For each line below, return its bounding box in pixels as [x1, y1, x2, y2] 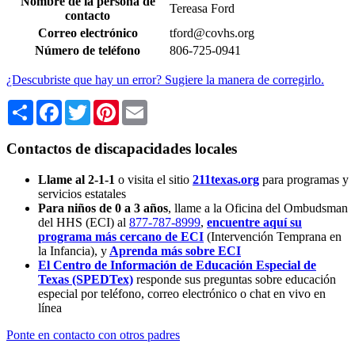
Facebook [62, 99, 111, 113]
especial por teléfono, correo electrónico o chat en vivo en [38, 286, 326, 300]
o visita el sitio [118, 172, 189, 186]
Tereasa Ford [170, 2, 235, 16]
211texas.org [193, 172, 259, 186]
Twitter [90, 99, 126, 113]
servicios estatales [38, 186, 126, 200]
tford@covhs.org [170, 26, 254, 40]
